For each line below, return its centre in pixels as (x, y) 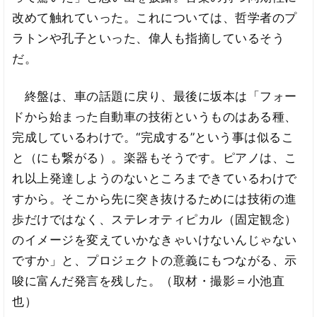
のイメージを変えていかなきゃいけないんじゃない (155, 240)
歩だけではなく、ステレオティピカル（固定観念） (155, 220)
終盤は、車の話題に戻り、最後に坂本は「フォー (155, 97)
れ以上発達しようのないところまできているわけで (155, 179)
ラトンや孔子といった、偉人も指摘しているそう (149, 39)
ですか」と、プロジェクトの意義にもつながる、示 (155, 261)
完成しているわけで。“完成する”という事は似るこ (153, 138)
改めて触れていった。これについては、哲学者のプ (155, 18)
